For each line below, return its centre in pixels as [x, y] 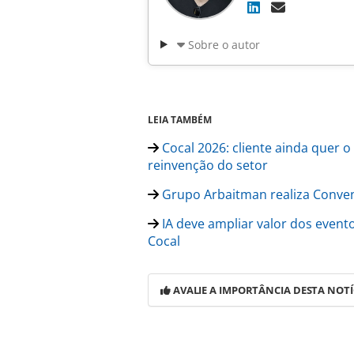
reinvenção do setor [208, 165]
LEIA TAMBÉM [180, 119]
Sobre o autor [224, 44]
